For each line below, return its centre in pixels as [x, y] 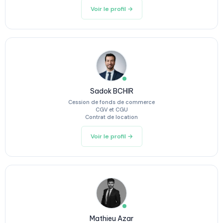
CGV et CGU [111, 110]
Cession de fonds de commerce [111, 102]
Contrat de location [111, 117]
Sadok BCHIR [111, 91]
